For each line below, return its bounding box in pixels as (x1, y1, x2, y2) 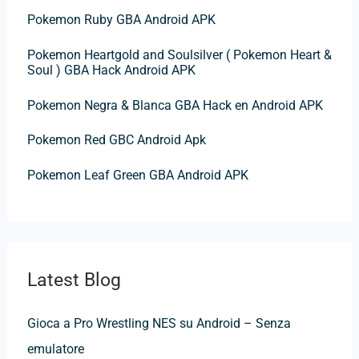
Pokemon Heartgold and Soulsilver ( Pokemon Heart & (26, 46, 332, 63)
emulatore (26, 341, 84, 357)
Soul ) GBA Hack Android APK (26, 62, 196, 78)
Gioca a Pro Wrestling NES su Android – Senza (26, 316, 291, 332)
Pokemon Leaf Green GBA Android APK (26, 167, 248, 183)
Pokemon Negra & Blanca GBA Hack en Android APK (26, 97, 323, 113)
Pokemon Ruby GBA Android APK (26, 12, 216, 28)
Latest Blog (26, 268, 121, 291)
